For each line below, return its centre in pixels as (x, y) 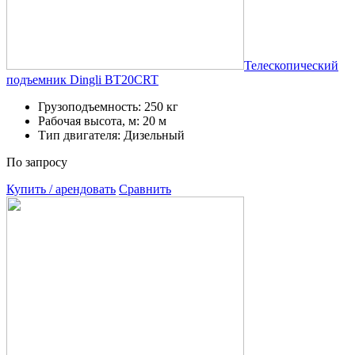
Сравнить (145, 189)
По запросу (37, 162)
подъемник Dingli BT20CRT (82, 79)
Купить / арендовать (61, 189)
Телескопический (291, 65)
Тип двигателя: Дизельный (111, 135)
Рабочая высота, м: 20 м (102, 120)
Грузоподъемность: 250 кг (108, 106)
